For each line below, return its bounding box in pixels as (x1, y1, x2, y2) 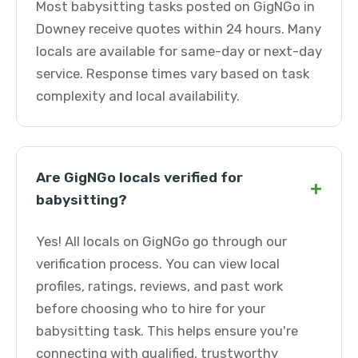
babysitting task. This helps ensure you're (36, 323, 298, 339)
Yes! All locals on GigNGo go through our (36, 233, 287, 249)
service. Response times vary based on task (36, 66, 309, 82)
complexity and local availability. (36, 88, 240, 104)
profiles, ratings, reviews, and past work (36, 278, 283, 294)
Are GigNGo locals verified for (36, 169, 243, 185)
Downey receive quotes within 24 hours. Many (36, 21, 321, 37)
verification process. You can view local (36, 256, 280, 272)
